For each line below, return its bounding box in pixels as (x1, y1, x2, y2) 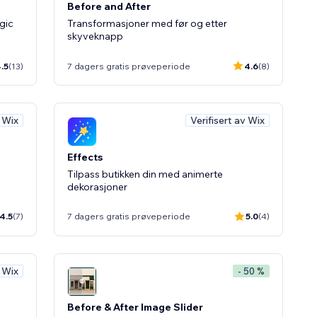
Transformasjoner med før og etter (67, 17, 227, 30)
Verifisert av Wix (190, 114, 265, 127)
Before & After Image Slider (67, 301, 203, 313)
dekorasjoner (67, 180, 127, 193)
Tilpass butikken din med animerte (67, 167, 223, 180)
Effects (67, 150, 103, 163)
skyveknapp (67, 30, 123, 42)
